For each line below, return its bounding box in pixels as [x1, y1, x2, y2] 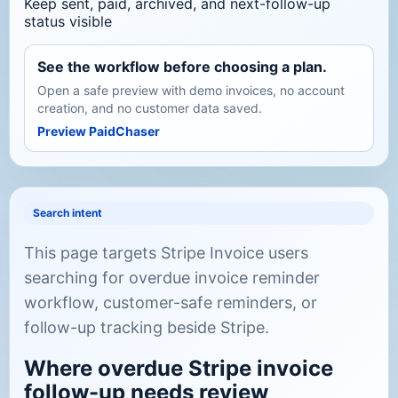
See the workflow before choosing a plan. [37, 58, 327, 76]
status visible [24, 12, 112, 31]
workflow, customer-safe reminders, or [24, 293, 317, 313]
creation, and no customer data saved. [37, 100, 262, 116]
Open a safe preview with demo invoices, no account [37, 83, 345, 99]
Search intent [33, 206, 102, 220]
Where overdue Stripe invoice [24, 355, 333, 382]
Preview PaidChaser [37, 123, 160, 139]
